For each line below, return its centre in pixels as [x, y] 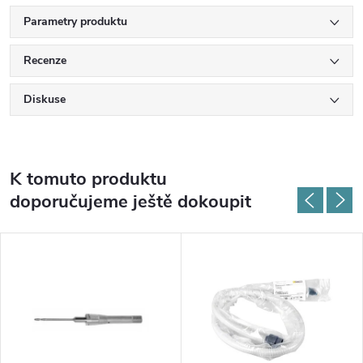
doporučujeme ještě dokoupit [130, 202]
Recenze [45, 60]
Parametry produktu [75, 21]
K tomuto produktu [88, 179]
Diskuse [45, 99]
